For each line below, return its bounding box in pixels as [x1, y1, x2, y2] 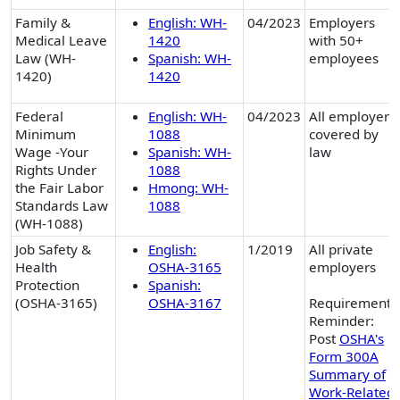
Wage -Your [15, 143, 88, 162]
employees [309, 49, 379, 68]
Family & [15, 13, 71, 32]
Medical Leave [15, 31, 107, 50]
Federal [15, 107, 63, 126]
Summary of [309, 365, 386, 384]
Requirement [309, 294, 391, 312]
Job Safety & [15, 240, 91, 259]
